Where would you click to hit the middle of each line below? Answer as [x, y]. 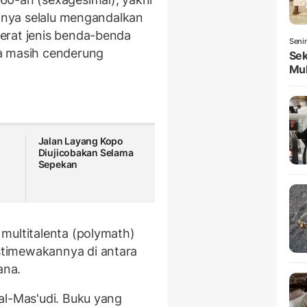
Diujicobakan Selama [86, 153]
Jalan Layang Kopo [81, 141]
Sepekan [58, 164]
